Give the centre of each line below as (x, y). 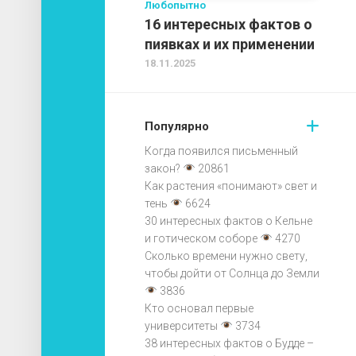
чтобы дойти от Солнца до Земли (232, 273)
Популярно (177, 126)
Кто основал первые (199, 308)
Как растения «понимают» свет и (231, 186)
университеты (181, 325)
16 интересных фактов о (228, 24)
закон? (163, 168)
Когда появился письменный (221, 151)
